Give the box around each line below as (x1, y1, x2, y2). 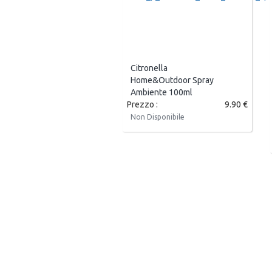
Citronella (131, 63, 168, 73)
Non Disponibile (131, 113, 185, 121)
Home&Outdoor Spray (131, 75, 214, 86)
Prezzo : (127, 100, 158, 110)
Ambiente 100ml (131, 87, 192, 98)
